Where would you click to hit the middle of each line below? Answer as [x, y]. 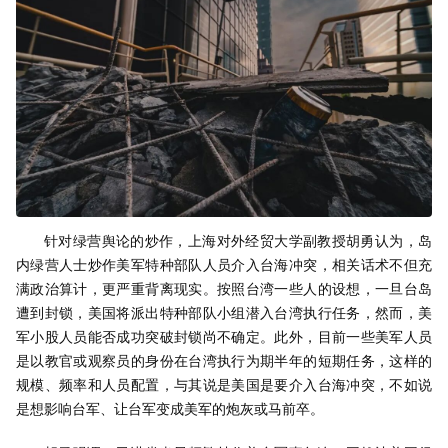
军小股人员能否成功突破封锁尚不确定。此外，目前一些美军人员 [224, 336]
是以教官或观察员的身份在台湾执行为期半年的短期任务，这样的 [224, 360]
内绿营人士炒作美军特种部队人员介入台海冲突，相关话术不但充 [224, 264]
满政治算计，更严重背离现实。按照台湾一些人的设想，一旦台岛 [224, 288]
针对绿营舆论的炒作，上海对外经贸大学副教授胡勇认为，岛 [238, 240]
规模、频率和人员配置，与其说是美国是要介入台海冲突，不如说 [224, 384]
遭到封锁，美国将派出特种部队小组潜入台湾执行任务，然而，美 [224, 312]
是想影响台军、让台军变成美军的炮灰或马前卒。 [170, 408]
